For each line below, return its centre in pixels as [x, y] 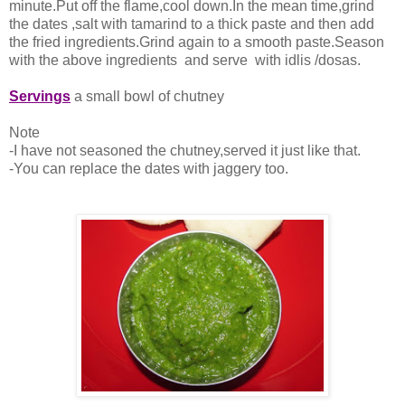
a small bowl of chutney [147, 97]
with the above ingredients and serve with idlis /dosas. [185, 61]
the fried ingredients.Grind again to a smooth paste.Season [197, 42]
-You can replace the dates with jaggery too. [149, 169]
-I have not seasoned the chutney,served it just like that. [185, 151]
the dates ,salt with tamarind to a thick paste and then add [192, 24]
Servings [40, 97]
